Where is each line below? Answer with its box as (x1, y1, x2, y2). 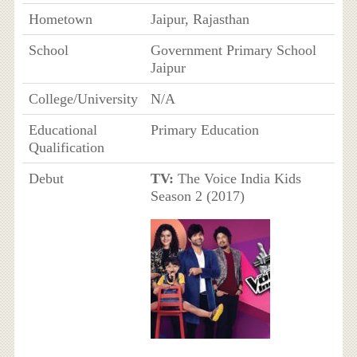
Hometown (28, 11, 92, 27)
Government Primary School (150, 42, 316, 58)
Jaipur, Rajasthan (150, 11, 249, 27)
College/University (28, 91, 138, 107)
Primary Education (150, 122, 259, 138)
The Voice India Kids (173, 171, 301, 186)
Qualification (28, 139, 104, 155)
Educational (28, 122, 97, 138)
